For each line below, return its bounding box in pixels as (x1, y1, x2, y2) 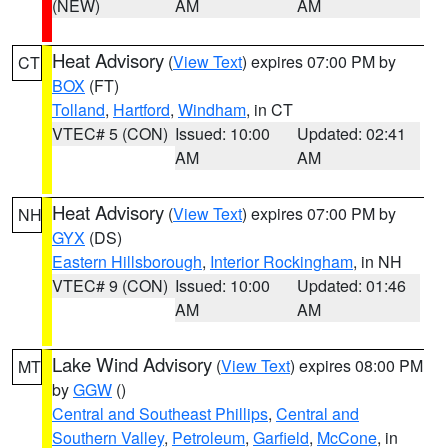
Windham (178, 98, 246, 121)
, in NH (353, 250, 402, 273)
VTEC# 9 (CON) (52, 274, 168, 297)
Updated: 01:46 (297, 274, 407, 297)
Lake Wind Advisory (52, 351, 212, 377)
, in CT (246, 98, 293, 121)
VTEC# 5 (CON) (52, 122, 168, 145)
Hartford (113, 98, 170, 121)
